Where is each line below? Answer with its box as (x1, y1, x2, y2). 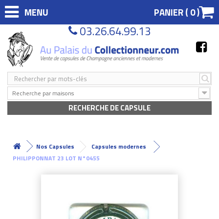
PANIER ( (154, 5, 190, 19)
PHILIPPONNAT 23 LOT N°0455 (13, 153, 100, 163)
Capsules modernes (91, 141, 146, 151)
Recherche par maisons (12, 88, 74, 98)
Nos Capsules (36, 141, 74, 151)
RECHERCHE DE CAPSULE (68, 102, 151, 113)
